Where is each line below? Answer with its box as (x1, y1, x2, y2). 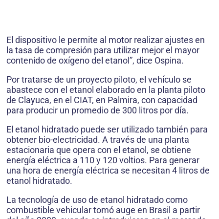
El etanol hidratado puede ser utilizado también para (6, 124, 208, 135)
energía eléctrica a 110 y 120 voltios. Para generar (6, 155, 199, 166)
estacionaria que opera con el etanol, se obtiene (6, 145, 191, 155)
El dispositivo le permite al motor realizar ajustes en (6, 35, 205, 45)
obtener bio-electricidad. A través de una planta (6, 134, 189, 145)
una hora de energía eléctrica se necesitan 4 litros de (6, 165, 210, 176)
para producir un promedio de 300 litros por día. (6, 105, 189, 116)
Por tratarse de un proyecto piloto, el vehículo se (6, 74, 192, 85)
